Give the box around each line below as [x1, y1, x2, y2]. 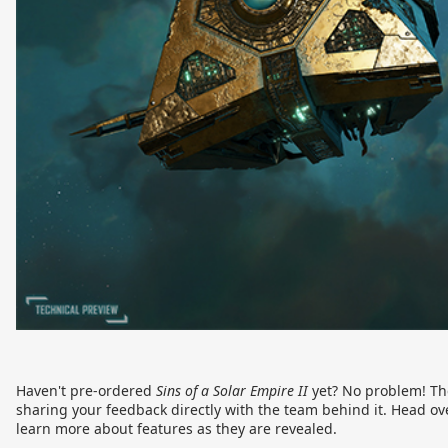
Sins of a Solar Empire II [156, 380, 312, 400]
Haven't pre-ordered [16, 380, 156, 400]
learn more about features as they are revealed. [16, 418, 341, 438]
